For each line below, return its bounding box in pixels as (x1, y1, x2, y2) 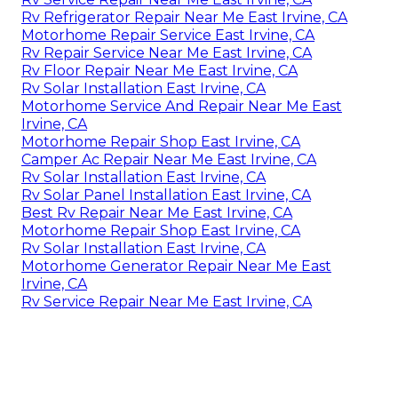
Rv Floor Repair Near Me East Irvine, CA (21, 62, 298, 80)
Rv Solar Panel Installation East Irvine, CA (21, 187, 311, 204)
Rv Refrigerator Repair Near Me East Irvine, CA (21, 9, 347, 27)
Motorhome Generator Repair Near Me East (21, 258, 331, 275)
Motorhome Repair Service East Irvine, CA (21, 27, 314, 44)
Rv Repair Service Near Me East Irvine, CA (21, 44, 312, 62)
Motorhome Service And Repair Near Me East (21, 98, 342, 115)
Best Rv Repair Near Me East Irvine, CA (21, 204, 292, 222)
